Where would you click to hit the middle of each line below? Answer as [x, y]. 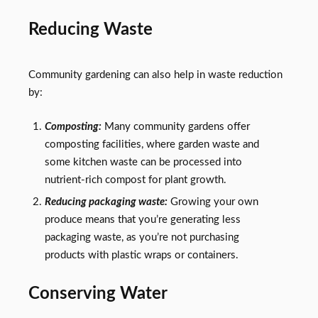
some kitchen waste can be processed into [143, 163]
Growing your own [213, 202]
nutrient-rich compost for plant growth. [135, 180]
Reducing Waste [91, 29]
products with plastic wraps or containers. [141, 256]
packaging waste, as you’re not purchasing [142, 238]
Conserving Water [98, 293]
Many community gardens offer [175, 127]
